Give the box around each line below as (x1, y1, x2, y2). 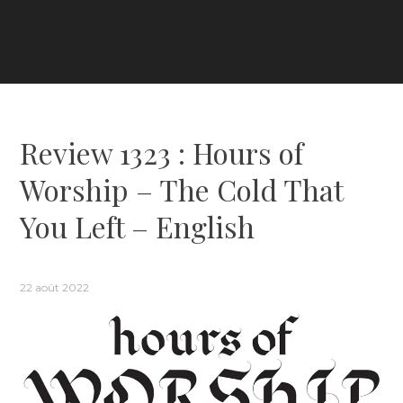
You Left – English (20, 206, 255, 246)
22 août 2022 (20, 280, 90, 294)
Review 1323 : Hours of (20, 132, 304, 172)
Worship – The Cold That (20, 169, 344, 209)
